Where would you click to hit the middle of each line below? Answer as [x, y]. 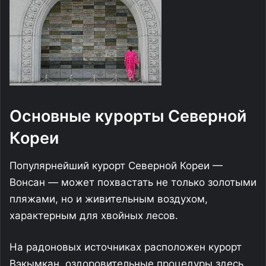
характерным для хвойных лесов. [94, 215]
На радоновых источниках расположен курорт [126, 247]
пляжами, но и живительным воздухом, [109, 199]
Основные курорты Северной [128, 116]
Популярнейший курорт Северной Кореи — [116, 165]
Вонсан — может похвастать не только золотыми [133, 182]
